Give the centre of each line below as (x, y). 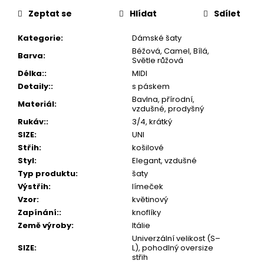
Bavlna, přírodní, (163, 99)
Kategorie (39, 38)
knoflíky (146, 212)
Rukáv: (32, 121)
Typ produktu (47, 173)
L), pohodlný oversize (173, 247)
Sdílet (227, 13)
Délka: (31, 73)
